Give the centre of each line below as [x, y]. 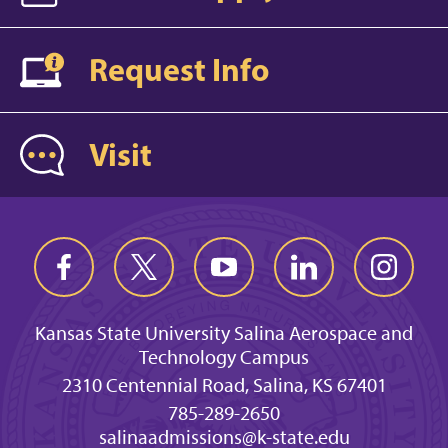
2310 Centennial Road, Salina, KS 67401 [224, 384]
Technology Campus [224, 356]
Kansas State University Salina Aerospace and [224, 332]
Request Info [179, 69]
